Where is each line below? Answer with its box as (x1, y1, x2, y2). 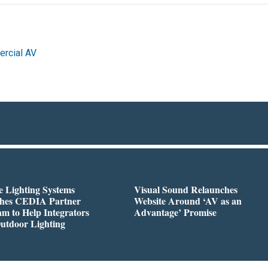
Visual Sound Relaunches (134, 182, 237, 196)
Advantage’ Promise (134, 205, 217, 219)
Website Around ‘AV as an (134, 193, 242, 208)
